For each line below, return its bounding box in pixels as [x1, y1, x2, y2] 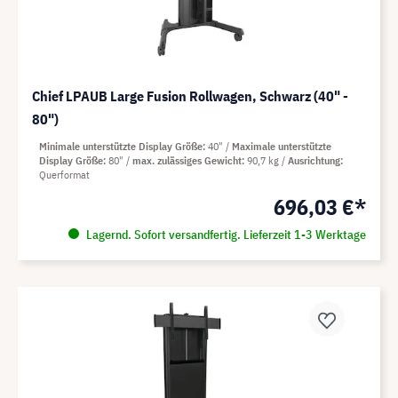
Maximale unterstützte [232, 139, 331, 154]
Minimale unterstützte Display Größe [39, 139, 203, 154]
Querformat [39, 168, 90, 182]
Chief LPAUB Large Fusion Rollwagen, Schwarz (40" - [32, 87, 348, 106]
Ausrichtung [288, 154, 340, 168]
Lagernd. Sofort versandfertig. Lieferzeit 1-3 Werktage [83, 227, 366, 243]
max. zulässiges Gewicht [132, 154, 242, 168]
